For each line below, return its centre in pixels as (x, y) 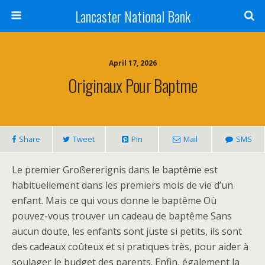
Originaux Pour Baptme (132, 85)
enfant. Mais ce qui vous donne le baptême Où (114, 201)
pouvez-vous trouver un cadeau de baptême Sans (122, 216)
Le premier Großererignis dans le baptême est (115, 170)
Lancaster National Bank (132, 16)
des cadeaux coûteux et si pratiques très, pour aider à (130, 247)
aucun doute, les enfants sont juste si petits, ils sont (127, 231)
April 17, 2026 (132, 63)
